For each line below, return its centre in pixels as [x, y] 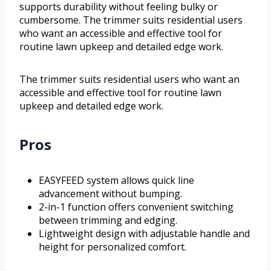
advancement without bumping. [110, 193]
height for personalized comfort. [113, 247]
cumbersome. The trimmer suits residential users [131, 20]
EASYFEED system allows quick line [116, 180]
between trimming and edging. [108, 220]
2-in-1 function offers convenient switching [136, 207]
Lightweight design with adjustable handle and [144, 233]
